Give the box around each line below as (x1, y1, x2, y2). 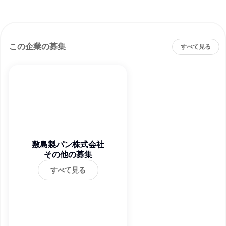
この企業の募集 (9, 42, 66, 51)
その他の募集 (43, 150, 92, 159)
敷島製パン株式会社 (31, 140, 104, 149)
